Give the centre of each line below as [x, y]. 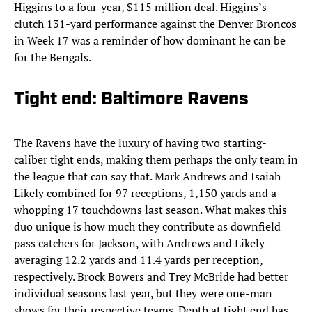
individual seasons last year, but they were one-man [143, 294]
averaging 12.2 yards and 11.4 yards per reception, [138, 260]
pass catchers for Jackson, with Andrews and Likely [139, 243]
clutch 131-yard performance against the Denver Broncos [155, 24]
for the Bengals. [54, 57]
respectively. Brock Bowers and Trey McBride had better [151, 277]
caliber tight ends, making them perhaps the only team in [156, 160]
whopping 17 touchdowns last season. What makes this [150, 210]
